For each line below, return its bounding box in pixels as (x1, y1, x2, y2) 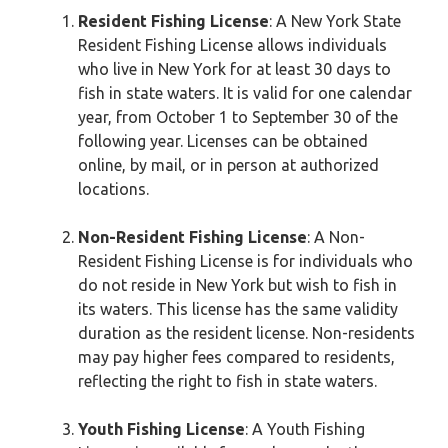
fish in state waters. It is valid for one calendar (78, 84, 412, 102)
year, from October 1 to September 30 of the (78, 108, 398, 126)
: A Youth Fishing (245, 420, 365, 438)
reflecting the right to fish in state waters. (78, 372, 377, 390)
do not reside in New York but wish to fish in (78, 276, 397, 294)
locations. (78, 180, 149, 198)
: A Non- (307, 228, 365, 246)
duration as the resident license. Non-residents (78, 324, 415, 342)
